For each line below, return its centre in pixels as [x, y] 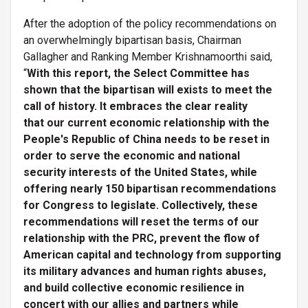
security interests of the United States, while [140, 172]
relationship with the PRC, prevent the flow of [142, 238]
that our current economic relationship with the [146, 122]
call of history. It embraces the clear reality [135, 106]
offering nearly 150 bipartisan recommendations [150, 188]
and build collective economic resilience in [134, 287]
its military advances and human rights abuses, [145, 271]
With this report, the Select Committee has [138, 73]
